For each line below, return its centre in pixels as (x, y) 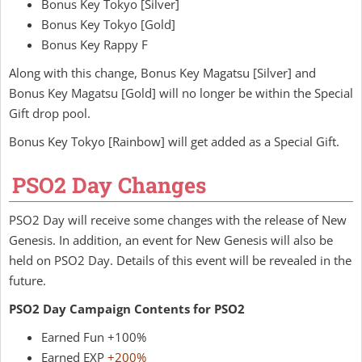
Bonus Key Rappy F (95, 44)
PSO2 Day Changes (109, 185)
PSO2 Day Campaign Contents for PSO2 (127, 309)
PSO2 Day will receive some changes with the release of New (178, 220)
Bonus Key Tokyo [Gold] (108, 24)
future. (27, 280)
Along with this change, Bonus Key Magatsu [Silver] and (162, 73)
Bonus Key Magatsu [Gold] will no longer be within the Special (181, 93)
